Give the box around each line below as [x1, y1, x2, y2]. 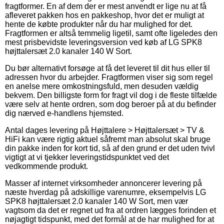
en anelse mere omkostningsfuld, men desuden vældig [5, 81, 198, 90]
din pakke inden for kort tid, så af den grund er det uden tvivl [5, 143, 215, 152]
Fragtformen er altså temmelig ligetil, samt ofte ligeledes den [5, 28, 217, 37]
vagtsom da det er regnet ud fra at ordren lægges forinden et [5, 205, 216, 214]
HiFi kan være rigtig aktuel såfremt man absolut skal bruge [5, 134, 210, 143]
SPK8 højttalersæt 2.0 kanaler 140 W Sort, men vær [5, 196, 188, 205]
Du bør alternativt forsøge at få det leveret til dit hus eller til [5, 63, 210, 72]
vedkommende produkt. [5, 161, 88, 170]
